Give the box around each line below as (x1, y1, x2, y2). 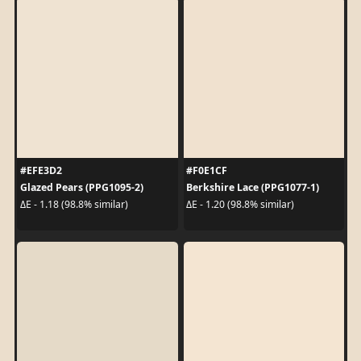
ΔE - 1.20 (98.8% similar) (186, 197, 294, 211)
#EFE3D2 (19, 163, 62, 177)
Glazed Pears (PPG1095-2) (19, 180, 143, 194)
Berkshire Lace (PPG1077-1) (186, 180, 319, 194)
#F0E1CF (186, 163, 227, 177)
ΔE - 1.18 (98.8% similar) (19, 197, 128, 211)
